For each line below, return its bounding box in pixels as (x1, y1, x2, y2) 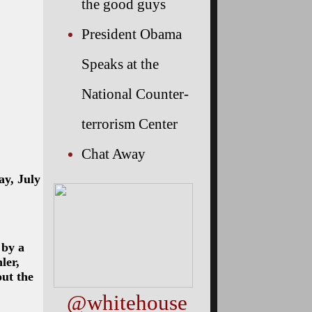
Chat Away (81, 145, 146, 162)
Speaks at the (81, 55, 159, 72)
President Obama (81, 25, 182, 42)
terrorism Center (81, 115, 178, 132)
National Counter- (81, 85, 189, 102)
